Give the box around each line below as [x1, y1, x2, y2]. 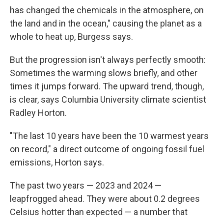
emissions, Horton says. [10, 157, 104, 167]
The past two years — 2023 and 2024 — [10, 180, 162, 191]
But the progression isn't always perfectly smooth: [10, 55, 206, 65]
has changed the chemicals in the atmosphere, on [10, 5, 204, 15]
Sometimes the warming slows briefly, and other [10, 68, 197, 78]
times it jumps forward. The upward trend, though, [10, 81, 204, 91]
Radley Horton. [10, 108, 67, 118]
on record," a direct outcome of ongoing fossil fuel [10, 144, 204, 154]
